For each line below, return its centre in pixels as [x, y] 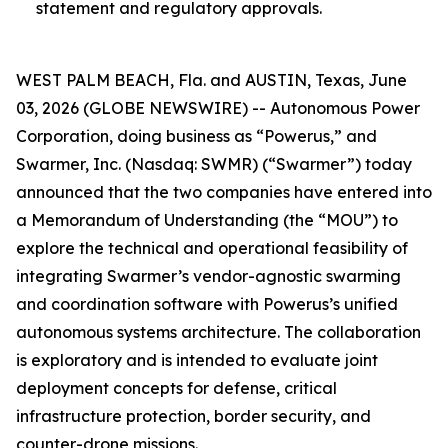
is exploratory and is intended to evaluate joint [197, 359]
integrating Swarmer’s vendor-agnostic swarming [208, 275]
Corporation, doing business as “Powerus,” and [196, 135]
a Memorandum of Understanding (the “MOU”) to [207, 219]
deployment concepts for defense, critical [176, 387]
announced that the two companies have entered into [224, 191]
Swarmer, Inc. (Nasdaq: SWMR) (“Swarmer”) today [214, 163]
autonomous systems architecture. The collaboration [218, 331]
